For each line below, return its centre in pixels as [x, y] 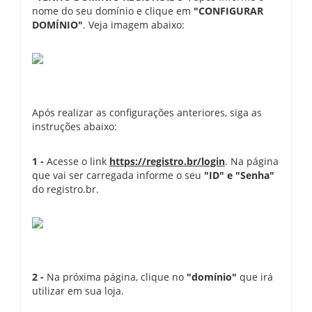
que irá [255, 277]
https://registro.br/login [167, 161]
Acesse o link [77, 161]
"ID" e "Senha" [239, 175]
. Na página [252, 161]
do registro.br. [65, 189]
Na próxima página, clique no [115, 277]
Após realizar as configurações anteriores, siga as [147, 112]
